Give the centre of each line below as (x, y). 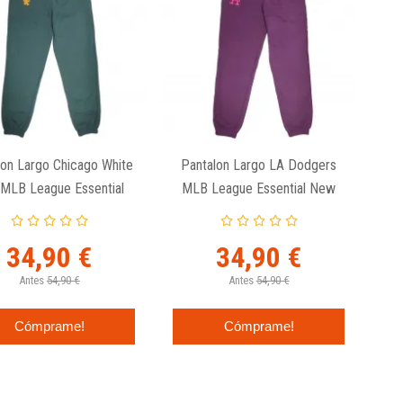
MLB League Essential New (259, 189)
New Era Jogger (49, 212)
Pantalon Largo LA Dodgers (259, 166)
